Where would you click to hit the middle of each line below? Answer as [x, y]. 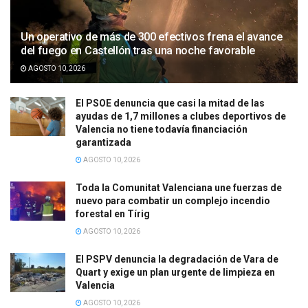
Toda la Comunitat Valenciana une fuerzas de [179, 187]
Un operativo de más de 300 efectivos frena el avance [152, 36]
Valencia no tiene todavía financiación [162, 129]
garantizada [103, 142]
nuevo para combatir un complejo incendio [173, 200]
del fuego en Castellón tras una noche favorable [138, 50]
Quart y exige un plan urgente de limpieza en [175, 272]
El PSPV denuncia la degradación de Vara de [177, 259]
